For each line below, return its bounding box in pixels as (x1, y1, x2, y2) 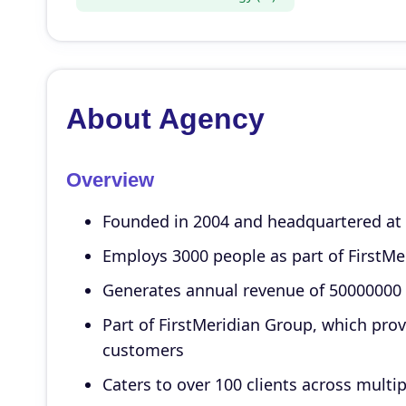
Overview (65, 169, 154, 191)
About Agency (65, 102, 265, 135)
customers (101, 339, 184, 361)
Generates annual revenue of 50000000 (101, 279, 401, 301)
